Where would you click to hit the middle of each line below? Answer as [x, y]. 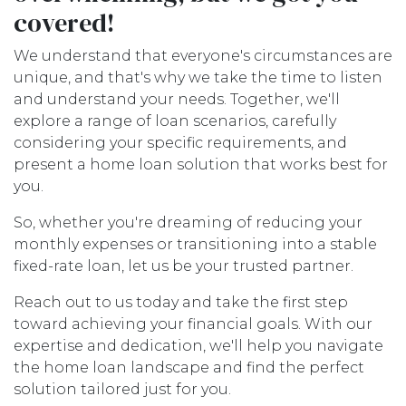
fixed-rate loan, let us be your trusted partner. [184, 266]
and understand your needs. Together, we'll [177, 100]
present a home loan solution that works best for [201, 165]
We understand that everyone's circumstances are [203, 56]
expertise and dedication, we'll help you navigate [198, 346]
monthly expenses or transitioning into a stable [195, 245]
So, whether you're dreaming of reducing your [188, 223]
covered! [64, 23]
